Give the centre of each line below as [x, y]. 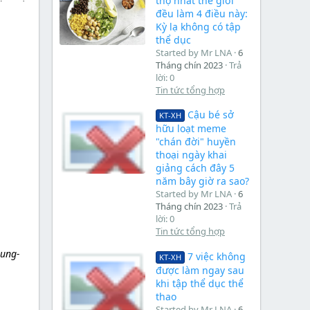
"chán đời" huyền [196, 142]
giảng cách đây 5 [195, 168]
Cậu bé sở [210, 115]
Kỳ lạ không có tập [198, 26]
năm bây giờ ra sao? [202, 181]
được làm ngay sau [200, 270]
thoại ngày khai [191, 155]
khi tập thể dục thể [200, 283]
